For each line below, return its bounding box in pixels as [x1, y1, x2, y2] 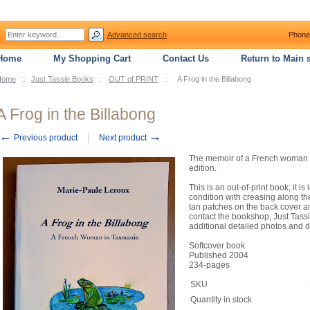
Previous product [12, 133, 77, 143]
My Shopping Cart [53, 53, 131, 64]
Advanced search [107, 30, 167, 39]
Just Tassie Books [31, 75, 93, 83]
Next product [99, 133, 149, 143]
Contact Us [163, 53, 209, 64]
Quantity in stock [190, 295, 252, 304]
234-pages [189, 260, 230, 270]
